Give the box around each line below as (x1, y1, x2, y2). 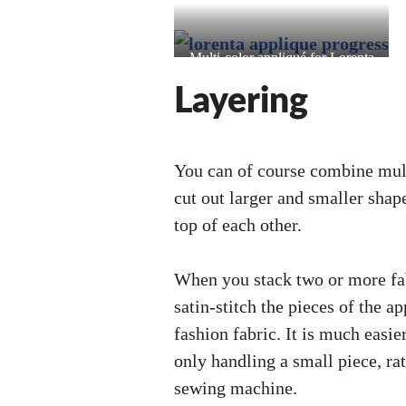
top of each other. (174, 215, 302, 235)
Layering (174, 84, 308, 120)
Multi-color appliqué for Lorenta (188, 49, 374, 65)
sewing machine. (174, 378, 297, 398)
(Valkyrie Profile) (232, 71, 331, 87)
